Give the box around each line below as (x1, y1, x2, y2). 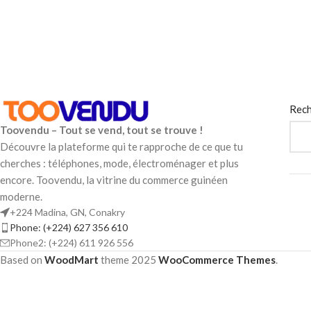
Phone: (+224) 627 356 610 (10, 221, 128, 233)
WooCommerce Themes (158, 253, 276, 266)
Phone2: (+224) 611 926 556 (10, 236, 133, 249)
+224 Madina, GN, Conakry (10, 205, 125, 218)
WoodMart (44, 253, 99, 266)
